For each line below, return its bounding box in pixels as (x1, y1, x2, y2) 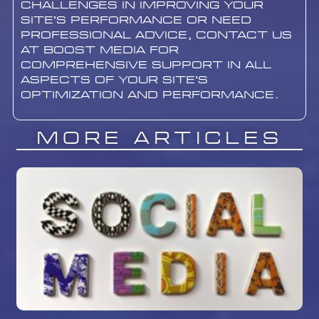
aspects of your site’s (20, 73, 208, 88)
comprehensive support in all (20, 58, 271, 73)
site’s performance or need (20, 14, 251, 28)
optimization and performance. (20, 88, 278, 103)
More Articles (36, 127, 283, 150)
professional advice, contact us (20, 28, 292, 43)
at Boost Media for (20, 43, 179, 58)
